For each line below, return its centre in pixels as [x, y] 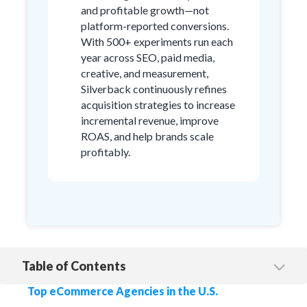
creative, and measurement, [145, 73]
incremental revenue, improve [150, 120]
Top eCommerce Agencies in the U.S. [123, 291]
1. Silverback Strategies [76, 279]
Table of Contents [74, 266]
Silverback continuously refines [154, 89]
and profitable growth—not [145, 10]
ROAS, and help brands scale [147, 136]
